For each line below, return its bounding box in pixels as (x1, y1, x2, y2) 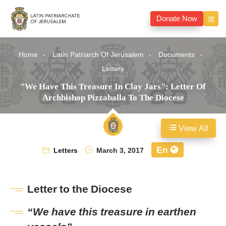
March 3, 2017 (94, 143, 144, 158)
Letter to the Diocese (27, 178, 132, 201)
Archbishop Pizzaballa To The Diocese (42, 93, 184, 103)
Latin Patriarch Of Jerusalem (52, 47, 144, 63)
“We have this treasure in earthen (27, 201, 196, 223)
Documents (158, 47, 195, 63)
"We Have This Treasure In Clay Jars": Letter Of (20, 82, 206, 92)
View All (177, 120, 208, 138)
